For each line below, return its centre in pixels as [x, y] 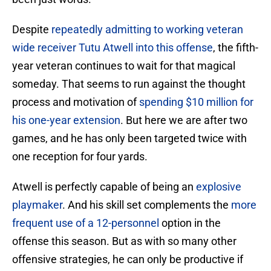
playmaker [37, 205]
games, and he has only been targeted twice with [129, 139]
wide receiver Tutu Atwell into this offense [113, 48]
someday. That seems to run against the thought [129, 84]
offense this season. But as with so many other [124, 241]
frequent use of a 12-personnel [86, 223]
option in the [190, 223]
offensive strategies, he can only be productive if [128, 260]
